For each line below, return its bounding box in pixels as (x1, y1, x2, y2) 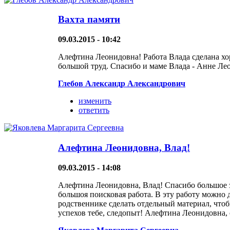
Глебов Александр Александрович (58, 79, 185, 88)
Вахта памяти (58, 14, 120, 25)
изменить (79, 97, 111, 106)
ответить (79, 106, 109, 115)
